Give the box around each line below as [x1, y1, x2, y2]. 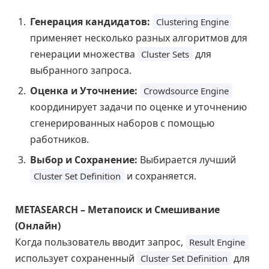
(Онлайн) [15, 219, 61, 233]
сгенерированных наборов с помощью [30, 116, 214, 130]
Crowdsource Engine [144, 85, 229, 97]
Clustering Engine [156, 16, 229, 28]
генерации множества [30, 47, 138, 61]
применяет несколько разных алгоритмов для [30, 31, 247, 45]
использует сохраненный [15, 252, 137, 265]
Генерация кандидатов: [30, 15, 150, 29]
